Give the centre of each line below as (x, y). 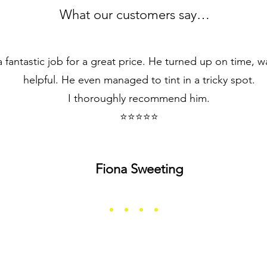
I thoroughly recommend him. (139, 98)
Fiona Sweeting (139, 169)
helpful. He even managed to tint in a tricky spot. (139, 80)
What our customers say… (134, 15)
